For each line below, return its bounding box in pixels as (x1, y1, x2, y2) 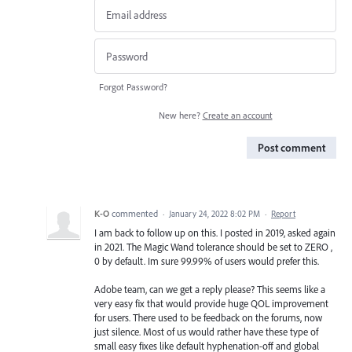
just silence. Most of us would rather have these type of (94, 325, 318, 339)
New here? (158, 108, 203, 121)
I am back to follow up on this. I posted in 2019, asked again (94, 225, 335, 239)
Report (271, 207, 295, 219)
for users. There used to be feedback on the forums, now (94, 311, 322, 324)
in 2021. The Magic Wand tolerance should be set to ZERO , (94, 240, 332, 253)
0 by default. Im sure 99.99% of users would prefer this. (94, 254, 319, 267)
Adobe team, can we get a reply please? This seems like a (94, 283, 325, 296)
